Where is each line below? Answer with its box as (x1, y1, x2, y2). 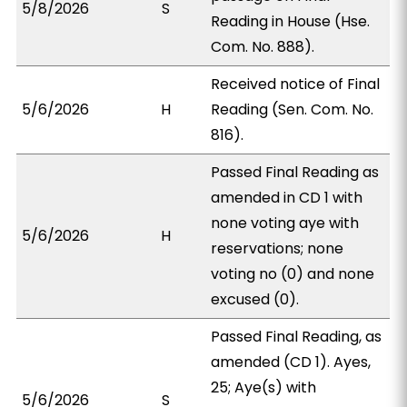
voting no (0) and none (211, 263, 375, 284)
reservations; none (211, 238, 344, 259)
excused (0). (211, 289, 300, 310)
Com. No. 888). (211, 36, 315, 57)
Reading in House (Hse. (211, 11, 371, 32)
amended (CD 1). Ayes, (211, 352, 372, 372)
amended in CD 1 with (211, 187, 363, 208)
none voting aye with (211, 213, 360, 233)
